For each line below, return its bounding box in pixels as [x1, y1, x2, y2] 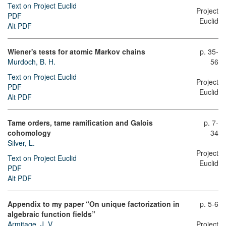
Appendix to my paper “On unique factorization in [8, 199, 180, 209]
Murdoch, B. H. [8, 56, 55, 67]
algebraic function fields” [8, 209, 95, 219]
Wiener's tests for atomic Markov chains [8, 46, 145, 56]
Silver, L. [8, 138, 35, 148]
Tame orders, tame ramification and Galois [8, 118, 153, 128]
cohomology [8, 128, 51, 138]
